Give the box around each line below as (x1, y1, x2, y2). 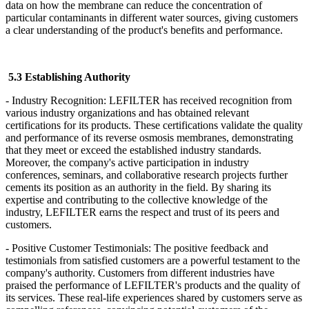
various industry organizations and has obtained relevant (6, 106, 249, 119)
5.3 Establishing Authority (8, 70, 136, 83)
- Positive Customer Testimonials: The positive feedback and (6, 241, 268, 254)
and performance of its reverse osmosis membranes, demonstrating (6, 131, 293, 143)
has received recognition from (163, 94, 292, 106)
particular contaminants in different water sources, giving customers (6, 11, 298, 23)
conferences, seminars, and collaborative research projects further (6, 168, 288, 181)
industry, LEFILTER (6, 206, 97, 218)
